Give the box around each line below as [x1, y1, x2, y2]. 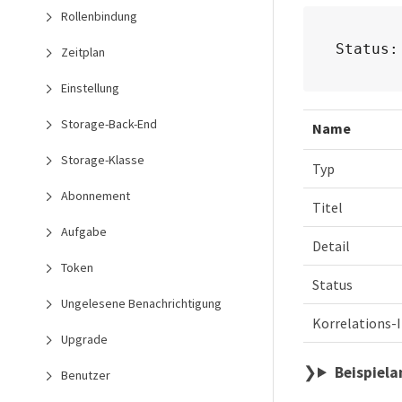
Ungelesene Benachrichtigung [61, 295, 222, 311]
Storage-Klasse [61, 152, 144, 168]
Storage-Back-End [61, 116, 157, 132]
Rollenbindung [61, 8, 137, 24]
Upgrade [61, 331, 108, 347]
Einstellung [61, 80, 119, 96]
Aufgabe [61, 223, 107, 240]
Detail [312, 237, 350, 255]
